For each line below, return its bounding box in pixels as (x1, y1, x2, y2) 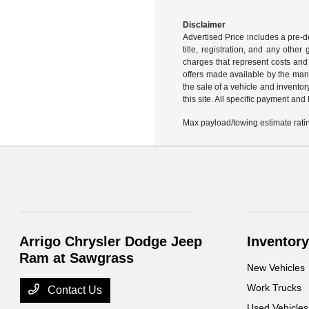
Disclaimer (182, 20, 226, 30)
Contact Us (45, 284, 103, 296)
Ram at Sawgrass (19, 250, 134, 266)
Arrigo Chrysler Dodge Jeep (19, 234, 203, 249)
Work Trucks (246, 282, 301, 293)
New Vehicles (246, 262, 305, 273)
